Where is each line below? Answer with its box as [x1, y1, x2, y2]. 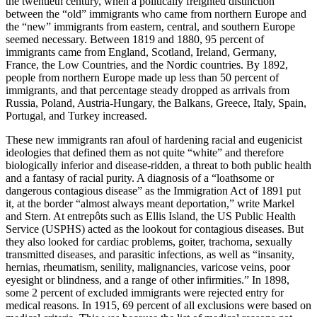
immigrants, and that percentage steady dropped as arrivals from [6, 84, 289, 97]
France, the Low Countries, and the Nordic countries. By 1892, [6, 59, 288, 71]
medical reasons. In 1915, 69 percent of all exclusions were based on [6, 299, 311, 312]
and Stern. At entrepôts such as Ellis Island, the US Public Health [6, 210, 296, 223]
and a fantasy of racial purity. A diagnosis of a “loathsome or [6, 172, 274, 185]
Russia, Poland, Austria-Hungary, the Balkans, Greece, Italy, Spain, [6, 97, 306, 110]
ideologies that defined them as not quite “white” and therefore [6, 146, 284, 159]
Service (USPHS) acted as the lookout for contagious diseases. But [6, 223, 304, 236]
